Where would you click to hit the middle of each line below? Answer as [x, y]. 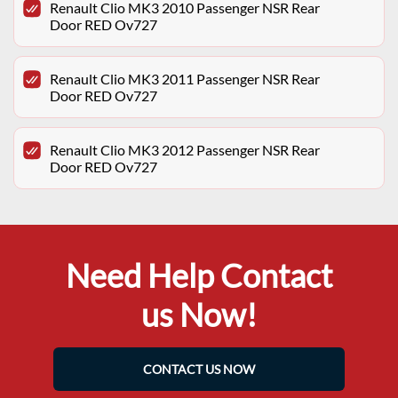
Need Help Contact [199, 276]
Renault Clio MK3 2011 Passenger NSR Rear [185, 79]
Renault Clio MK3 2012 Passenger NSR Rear [185, 150]
